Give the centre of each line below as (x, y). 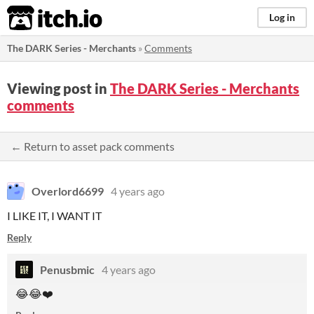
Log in (282, 17)
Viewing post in (59, 88)
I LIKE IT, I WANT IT (54, 216)
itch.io (37, 18)
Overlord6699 (68, 191)
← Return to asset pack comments (93, 146)
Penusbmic (67, 269)
